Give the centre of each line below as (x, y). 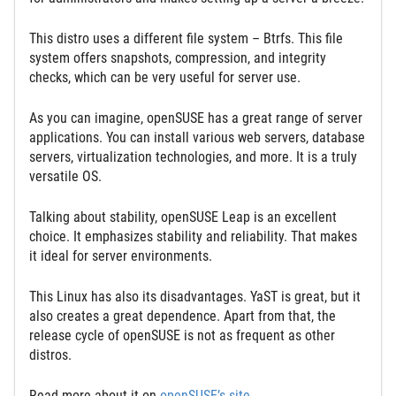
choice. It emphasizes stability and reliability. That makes (193, 236)
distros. (50, 354)
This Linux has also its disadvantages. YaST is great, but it (195, 296)
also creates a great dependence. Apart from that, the (183, 316)
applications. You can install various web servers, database (197, 137)
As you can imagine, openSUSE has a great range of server (196, 118)
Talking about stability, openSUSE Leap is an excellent (183, 217)
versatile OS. (65, 176)
